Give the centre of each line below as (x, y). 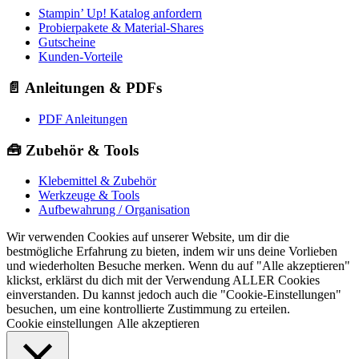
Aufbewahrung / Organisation (114, 210)
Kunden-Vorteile (81, 57)
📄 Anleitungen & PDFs (84, 88)
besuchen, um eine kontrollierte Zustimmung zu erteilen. (148, 309)
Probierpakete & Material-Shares (121, 28)
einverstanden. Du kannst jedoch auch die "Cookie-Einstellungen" (174, 295)
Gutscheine (67, 42)
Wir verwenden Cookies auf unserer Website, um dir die (148, 237)
